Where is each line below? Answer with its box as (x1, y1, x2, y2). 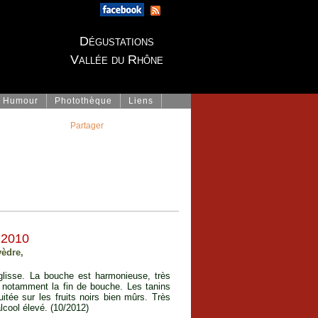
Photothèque (55, 96, 112, 106)
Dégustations (79, 34, 154, 48)
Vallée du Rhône (70, 53, 163, 67)
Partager (70, 121, 104, 131)
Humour (3, 96, 38, 106)
